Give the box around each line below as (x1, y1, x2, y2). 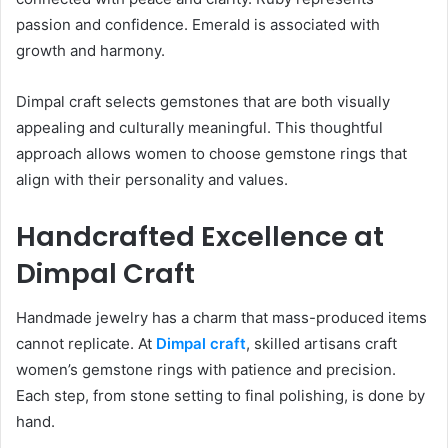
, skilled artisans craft (246, 334, 397, 354)
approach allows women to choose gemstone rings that (16, 143, 407, 163)
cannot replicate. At (16, 334, 156, 354)
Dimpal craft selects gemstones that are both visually (16, 91, 390, 111)
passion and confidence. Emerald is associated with (16, 14, 380, 34)
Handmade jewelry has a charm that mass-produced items (16, 308, 427, 328)
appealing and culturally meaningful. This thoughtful (16, 117, 383, 137)
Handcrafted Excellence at (16, 217, 384, 255)
